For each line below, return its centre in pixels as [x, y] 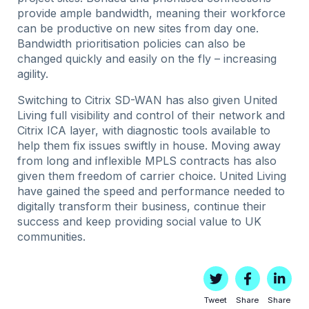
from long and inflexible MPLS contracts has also [147, 161]
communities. [52, 237]
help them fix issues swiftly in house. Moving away [149, 146]
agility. [33, 74]
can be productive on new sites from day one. [138, 29]
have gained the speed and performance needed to [151, 191]
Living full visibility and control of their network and [151, 116]
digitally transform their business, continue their [142, 207]
